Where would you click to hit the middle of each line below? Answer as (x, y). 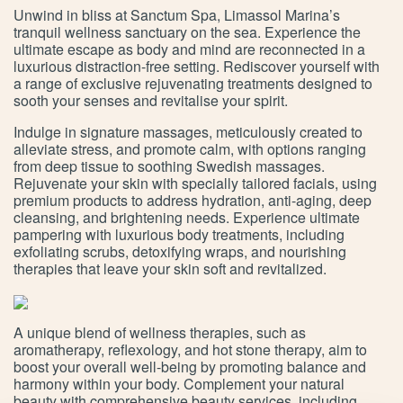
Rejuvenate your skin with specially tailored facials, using (195, 184)
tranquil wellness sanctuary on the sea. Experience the (187, 32)
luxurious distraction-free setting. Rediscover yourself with (197, 67)
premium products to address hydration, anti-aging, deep (193, 201)
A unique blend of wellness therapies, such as (160, 333)
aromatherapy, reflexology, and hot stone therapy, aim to (190, 350)
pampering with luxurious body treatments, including (179, 235)
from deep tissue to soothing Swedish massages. (169, 166)
